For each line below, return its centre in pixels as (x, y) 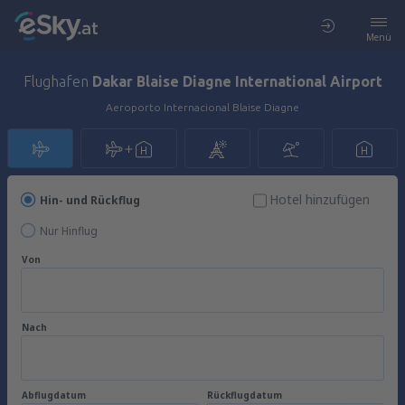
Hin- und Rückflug (90, 200)
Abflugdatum (54, 395)
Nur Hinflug (69, 231)
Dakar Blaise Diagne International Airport (237, 81)
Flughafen (57, 81)
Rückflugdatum (245, 395)
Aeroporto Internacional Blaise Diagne (202, 107)
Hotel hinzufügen (320, 199)
